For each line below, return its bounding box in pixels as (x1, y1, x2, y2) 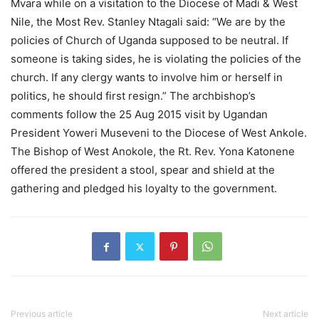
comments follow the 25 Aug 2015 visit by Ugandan (11, 108, 268, 122)
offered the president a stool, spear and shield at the (11, 163, 275, 177)
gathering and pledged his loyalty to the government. (11, 182, 277, 196)
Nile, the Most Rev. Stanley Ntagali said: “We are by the (11, 15, 286, 29)
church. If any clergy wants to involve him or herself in (11, 70, 283, 85)
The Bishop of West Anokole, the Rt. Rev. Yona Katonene (11, 145, 295, 159)
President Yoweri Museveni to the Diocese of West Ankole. (11, 126, 307, 140)
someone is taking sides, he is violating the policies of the (11, 52, 301, 66)
